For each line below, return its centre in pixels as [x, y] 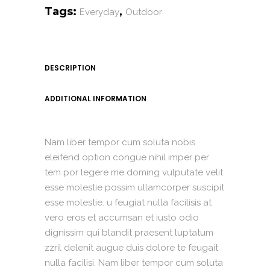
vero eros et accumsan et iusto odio [122, 217]
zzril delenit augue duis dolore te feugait [131, 247]
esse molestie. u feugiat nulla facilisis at [128, 202]
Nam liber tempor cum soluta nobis [120, 142]
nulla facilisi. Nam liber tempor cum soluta [134, 262]
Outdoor [144, 12]
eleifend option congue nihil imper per [127, 157]
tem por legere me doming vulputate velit [134, 172]
